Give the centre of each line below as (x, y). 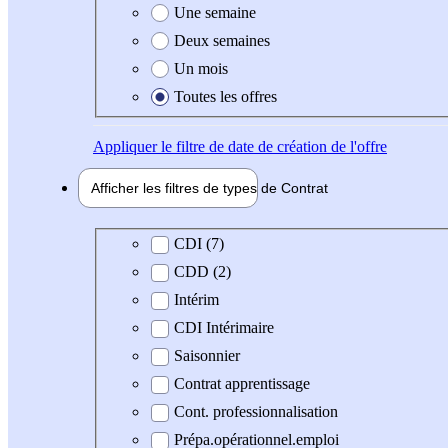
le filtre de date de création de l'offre (272, 146)
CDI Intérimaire (224, 328)
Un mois (201, 68)
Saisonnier (207, 356)
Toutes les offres (225, 96)
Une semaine (215, 12)
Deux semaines (222, 40)
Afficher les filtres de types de (186, 187)
